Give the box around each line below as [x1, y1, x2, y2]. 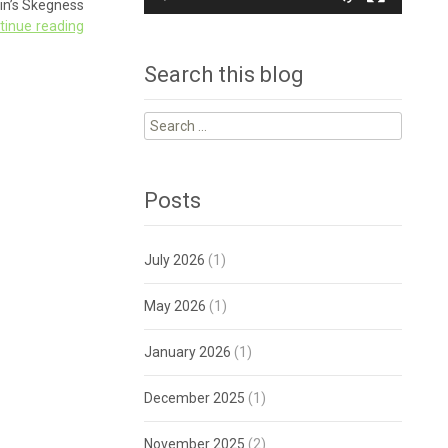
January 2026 [144, 344, 232, 361]
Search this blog [144, 62, 305, 88]
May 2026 [144, 298, 207, 315]
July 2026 [144, 252, 206, 269]
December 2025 [144, 390, 246, 407]
